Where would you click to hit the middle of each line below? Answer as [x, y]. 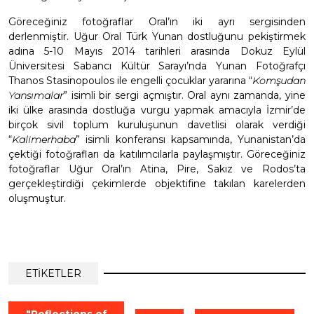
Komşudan [279, 81]
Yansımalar [36, 96]
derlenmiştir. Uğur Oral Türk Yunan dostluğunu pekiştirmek [157, 37]
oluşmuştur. [37, 199]
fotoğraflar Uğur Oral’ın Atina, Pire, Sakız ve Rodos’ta [157, 169]
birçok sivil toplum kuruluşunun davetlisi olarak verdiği [157, 125]
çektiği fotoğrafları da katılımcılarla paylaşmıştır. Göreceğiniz [157, 155]
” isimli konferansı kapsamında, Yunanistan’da [191, 140]
